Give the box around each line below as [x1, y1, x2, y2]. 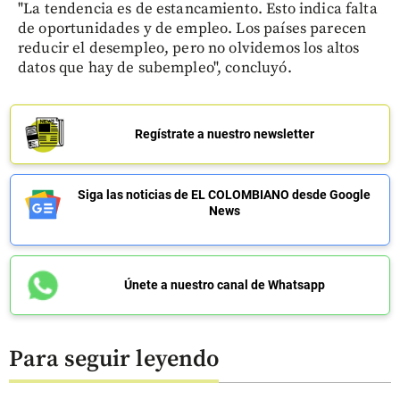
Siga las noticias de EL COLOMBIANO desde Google [78, 187, 371, 202]
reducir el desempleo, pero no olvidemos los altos [18, 38, 360, 58]
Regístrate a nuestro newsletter [134, 127, 314, 141]
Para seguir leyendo [9, 344, 219, 374]
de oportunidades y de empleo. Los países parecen [18, 19, 367, 38]
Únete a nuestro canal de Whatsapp [123, 278, 325, 292]
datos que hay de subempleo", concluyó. [18, 58, 292, 78]
